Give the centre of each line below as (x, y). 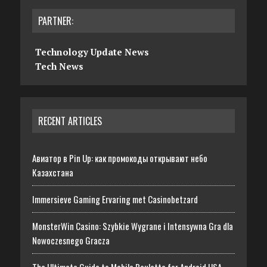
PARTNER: (55, 21)
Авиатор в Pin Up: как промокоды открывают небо (119, 158)
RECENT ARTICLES (70, 121)
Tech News (59, 66)
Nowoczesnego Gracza (71, 240)
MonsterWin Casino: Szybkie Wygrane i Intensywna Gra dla (132, 226)
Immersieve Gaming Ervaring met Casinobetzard (115, 199)
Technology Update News (92, 52)
